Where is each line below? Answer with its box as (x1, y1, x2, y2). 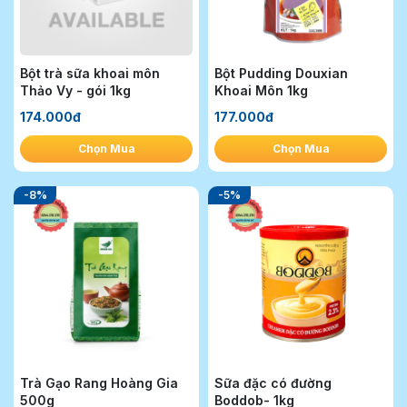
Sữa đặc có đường (214, 375, 332, 391)
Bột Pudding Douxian (214, 65, 348, 81)
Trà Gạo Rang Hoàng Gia (20, 375, 178, 391)
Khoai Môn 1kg (214, 83, 308, 98)
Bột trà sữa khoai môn (20, 65, 160, 81)
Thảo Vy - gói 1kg (20, 83, 131, 98)
